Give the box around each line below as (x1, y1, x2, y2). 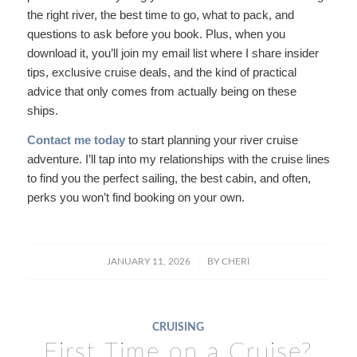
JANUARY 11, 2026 (107, 256, 191, 266)
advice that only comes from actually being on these (26, 84, 296, 99)
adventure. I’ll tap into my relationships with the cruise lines (26, 152, 330, 166)
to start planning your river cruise (124, 133, 298, 147)
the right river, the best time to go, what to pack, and (26, 8, 294, 22)
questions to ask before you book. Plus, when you (26, 27, 285, 41)
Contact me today (26, 133, 125, 147)
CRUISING (152, 321, 205, 333)
